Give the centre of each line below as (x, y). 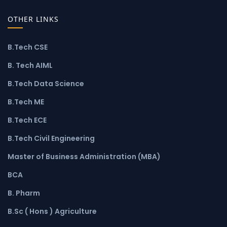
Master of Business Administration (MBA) (84, 156)
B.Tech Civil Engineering (51, 138)
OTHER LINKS (33, 19)
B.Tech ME (26, 102)
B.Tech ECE (27, 120)
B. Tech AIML (30, 65)
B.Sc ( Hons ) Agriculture (52, 211)
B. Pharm (24, 193)
